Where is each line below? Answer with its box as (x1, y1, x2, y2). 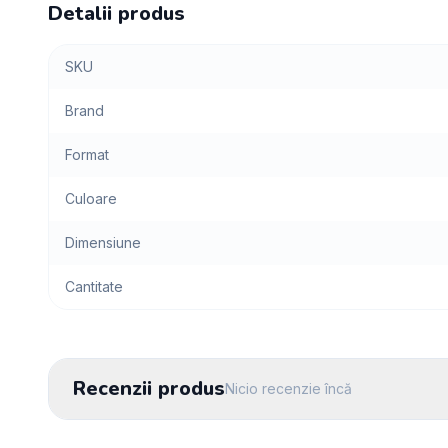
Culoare (65, 190, 117, 207)
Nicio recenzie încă (225, 380, 352, 397)
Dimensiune (65, 234, 141, 251)
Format (65, 146, 109, 163)
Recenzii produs (73, 375, 225, 402)
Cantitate (65, 278, 123, 295)
